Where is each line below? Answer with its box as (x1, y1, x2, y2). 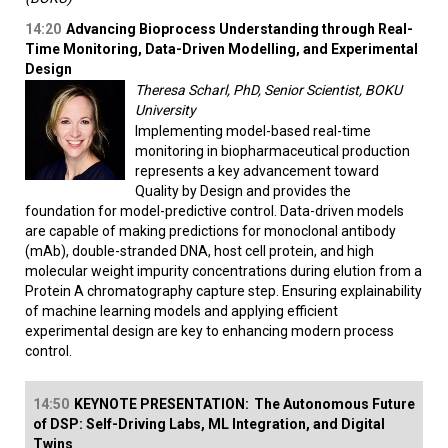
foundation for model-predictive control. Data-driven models (25, 203, 404, 220)
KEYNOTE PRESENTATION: (74, 396, 249, 413)
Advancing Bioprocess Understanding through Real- (66, 21, 413, 38)
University (135, 102, 196, 119)
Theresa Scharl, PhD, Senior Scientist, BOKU (135, 82, 402, 99)
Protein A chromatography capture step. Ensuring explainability (25, 283, 422, 300)
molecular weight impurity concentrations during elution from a (25, 263, 422, 280)
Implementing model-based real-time (135, 123, 371, 140)
